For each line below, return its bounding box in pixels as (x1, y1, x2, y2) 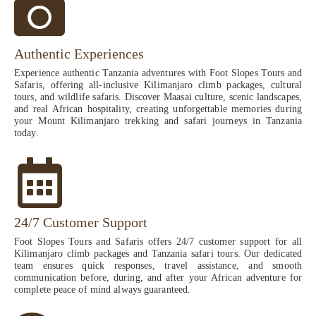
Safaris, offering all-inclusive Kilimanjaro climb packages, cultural (14, 80, 302, 91)
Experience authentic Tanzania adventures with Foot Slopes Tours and (14, 68, 302, 79)
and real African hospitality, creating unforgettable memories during (14, 104, 302, 115)
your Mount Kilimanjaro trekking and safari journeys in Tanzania (14, 116, 302, 127)
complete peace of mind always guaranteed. (14, 284, 191, 296)
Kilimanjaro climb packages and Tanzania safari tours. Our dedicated (14, 248, 302, 260)
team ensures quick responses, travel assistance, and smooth (14, 260, 302, 272)
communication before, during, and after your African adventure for (14, 272, 302, 284)
